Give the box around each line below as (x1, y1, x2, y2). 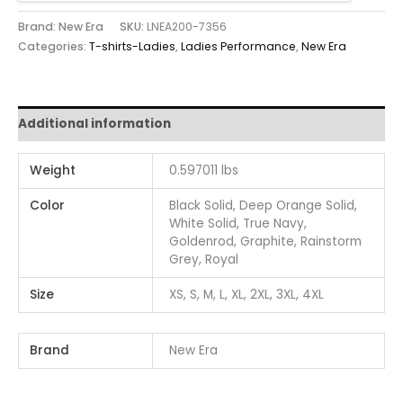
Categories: (18, 39, 89, 55)
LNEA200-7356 (147, 19, 227, 35)
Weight (30, 162, 76, 180)
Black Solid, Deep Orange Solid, (169, 197, 358, 215)
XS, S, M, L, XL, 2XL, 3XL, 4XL (169, 286, 325, 304)
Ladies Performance (181, 39, 296, 55)
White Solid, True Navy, (169, 215, 308, 233)
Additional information (18, 114, 171, 132)
